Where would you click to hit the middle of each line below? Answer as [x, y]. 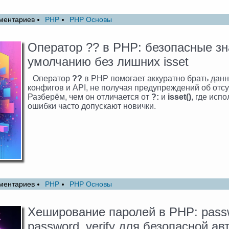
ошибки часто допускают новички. [92, 106]
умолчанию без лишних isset [108, 62]
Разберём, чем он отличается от [89, 97]
